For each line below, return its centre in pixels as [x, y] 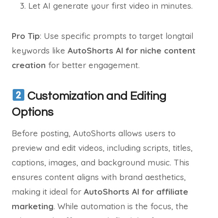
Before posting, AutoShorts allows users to [94, 133]
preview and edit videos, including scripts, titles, [102, 148]
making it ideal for [48, 191]
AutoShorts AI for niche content [132, 50]
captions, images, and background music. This [100, 162]
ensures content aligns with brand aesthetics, [99, 177]
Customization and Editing [96, 96]
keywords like [40, 50]
